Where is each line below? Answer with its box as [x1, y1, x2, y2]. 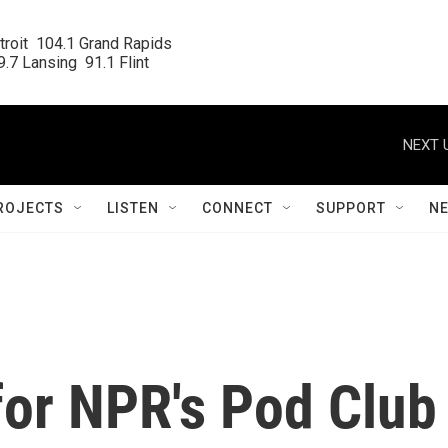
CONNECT [202, 200, 273, 216]
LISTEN [107, 200, 159, 216]
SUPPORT [316, 200, 386, 216]
